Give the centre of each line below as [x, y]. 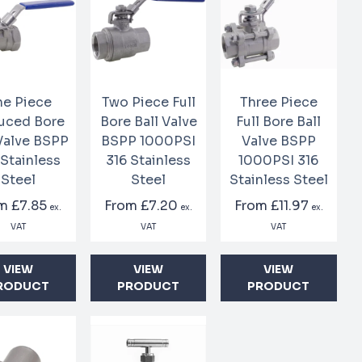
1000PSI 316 [279, 161]
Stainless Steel [278, 180]
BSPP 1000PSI [149, 141]
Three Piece [278, 103]
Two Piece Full [148, 103]
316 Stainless [149, 161]
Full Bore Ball [279, 122]
